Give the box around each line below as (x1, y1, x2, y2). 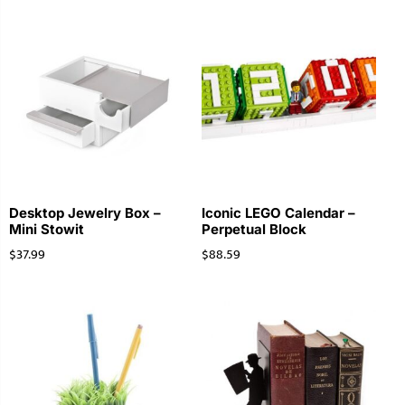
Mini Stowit (9, 221, 84, 239)
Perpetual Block (201, 221, 306, 239)
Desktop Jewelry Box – (9, 204, 161, 222)
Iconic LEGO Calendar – (201, 204, 355, 222)
